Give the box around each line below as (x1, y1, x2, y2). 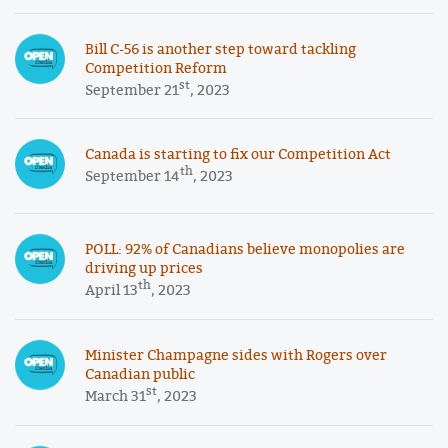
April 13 (85, 280, 138, 299)
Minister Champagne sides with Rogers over (85, 345, 387, 364)
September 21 (85, 79, 179, 99)
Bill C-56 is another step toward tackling (85, 38, 356, 58)
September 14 (85, 166, 180, 185)
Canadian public (85, 364, 195, 383)
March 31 (85, 385, 146, 405)
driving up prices (85, 258, 203, 278)
